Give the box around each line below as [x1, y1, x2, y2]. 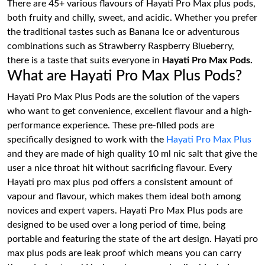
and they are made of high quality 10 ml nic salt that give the [7, 149, 257, 159]
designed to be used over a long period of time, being [7, 220, 225, 230]
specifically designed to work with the [7, 135, 166, 144]
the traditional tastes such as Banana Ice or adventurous [7, 27, 240, 37]
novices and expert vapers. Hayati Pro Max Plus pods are [7, 206, 243, 215]
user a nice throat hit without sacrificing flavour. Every [7, 163, 232, 173]
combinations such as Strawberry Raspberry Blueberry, [7, 41, 234, 51]
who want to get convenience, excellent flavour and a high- [7, 106, 252, 116]
